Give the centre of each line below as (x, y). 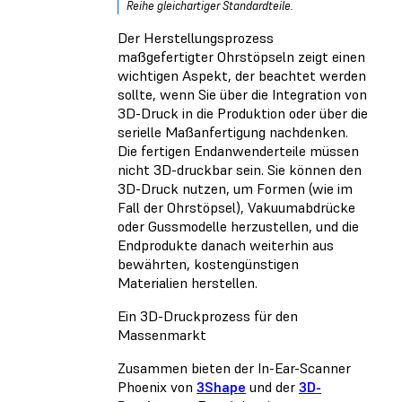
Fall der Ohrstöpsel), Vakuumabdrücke (236, 207)
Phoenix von (157, 386)
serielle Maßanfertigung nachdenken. (233, 131)
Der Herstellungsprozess (196, 37)
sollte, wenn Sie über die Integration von (242, 94)
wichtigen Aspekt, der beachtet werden (242, 75)
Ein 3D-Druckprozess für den (208, 315)
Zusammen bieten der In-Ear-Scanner (234, 367)
